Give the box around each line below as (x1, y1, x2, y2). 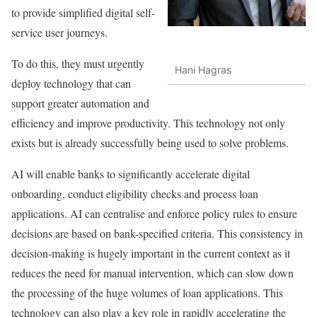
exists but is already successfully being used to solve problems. (11, 135, 289, 151)
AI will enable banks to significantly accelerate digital (11, 166, 250, 182)
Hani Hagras (175, 63, 231, 76)
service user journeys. (11, 25, 108, 40)
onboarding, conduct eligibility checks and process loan (11, 186, 258, 202)
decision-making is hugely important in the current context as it (11, 246, 290, 261)
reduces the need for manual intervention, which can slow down (11, 265, 294, 281)
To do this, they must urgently (11, 56, 144, 71)
